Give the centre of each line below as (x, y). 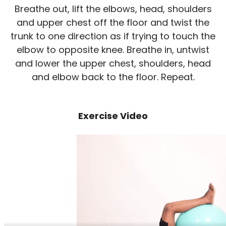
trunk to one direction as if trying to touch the (113, 36)
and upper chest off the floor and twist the (113, 23)
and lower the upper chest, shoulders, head (113, 64)
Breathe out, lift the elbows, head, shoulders (113, 9)
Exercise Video (113, 116)
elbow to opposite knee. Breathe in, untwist (113, 50)
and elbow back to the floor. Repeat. (113, 77)
